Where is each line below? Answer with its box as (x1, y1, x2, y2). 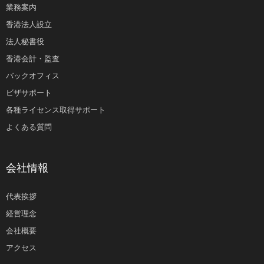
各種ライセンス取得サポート (6, 105, 105, 115)
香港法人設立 (6, 20, 52, 29)
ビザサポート (6, 88, 52, 98)
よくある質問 (6, 123, 52, 132)
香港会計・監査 (6, 54, 60, 64)
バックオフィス (6, 71, 60, 81)
